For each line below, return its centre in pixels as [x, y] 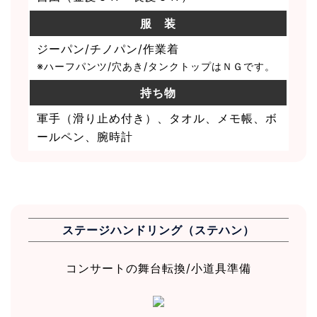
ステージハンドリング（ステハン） [158, 230]
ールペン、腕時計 [85, 136]
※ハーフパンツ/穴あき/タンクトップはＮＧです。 [156, 66]
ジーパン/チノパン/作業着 [108, 48]
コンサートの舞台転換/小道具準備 [158, 268]
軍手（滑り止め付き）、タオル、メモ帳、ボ [157, 118]
